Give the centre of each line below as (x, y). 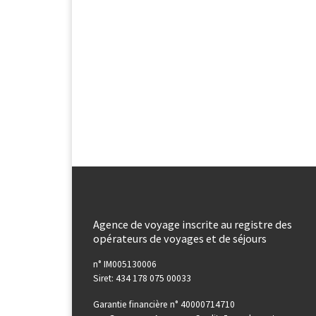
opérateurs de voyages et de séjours (181, 238)
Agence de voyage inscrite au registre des (193, 224)
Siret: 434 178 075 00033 (142, 278)
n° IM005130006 (125, 264)
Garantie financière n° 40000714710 (164, 304)
